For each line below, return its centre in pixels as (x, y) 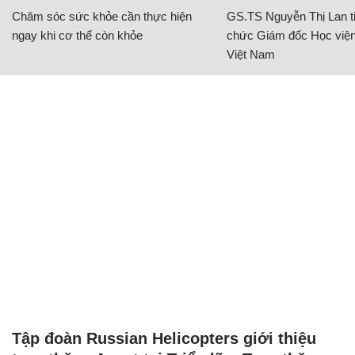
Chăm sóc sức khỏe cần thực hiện (102, 16)
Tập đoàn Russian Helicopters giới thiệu (164, 338)
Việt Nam (250, 54)
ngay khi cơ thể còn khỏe (77, 35)
